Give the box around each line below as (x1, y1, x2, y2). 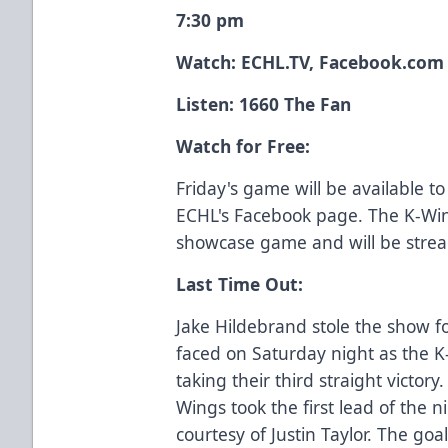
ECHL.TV (241, 49, 310, 74)
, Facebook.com (309, 49, 445, 74)
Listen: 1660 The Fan (176, 91, 352, 116)
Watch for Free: (176, 133, 311, 158)
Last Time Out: (176, 271, 304, 296)
